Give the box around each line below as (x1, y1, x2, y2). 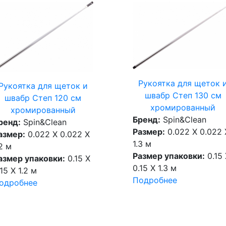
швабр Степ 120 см (5, 93, 82, 103)
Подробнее (132, 175, 177, 186)
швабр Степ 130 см (144, 90, 221, 101)
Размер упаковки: (132, 151, 205, 161)
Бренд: (132, 115, 160, 125)
